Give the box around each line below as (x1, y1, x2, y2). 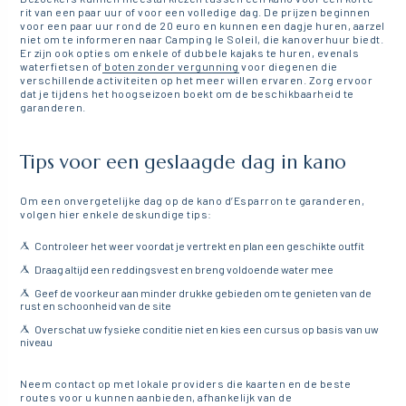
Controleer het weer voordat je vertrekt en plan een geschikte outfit (34, 239, 364, 253)
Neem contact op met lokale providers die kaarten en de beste (20, 377, 352, 391)
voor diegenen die (238, 60, 338, 73)
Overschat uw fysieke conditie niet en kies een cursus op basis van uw (34, 323, 379, 336)
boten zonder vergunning (101, 60, 239, 73)
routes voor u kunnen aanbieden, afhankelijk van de (20, 391, 293, 404)
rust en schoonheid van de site (20, 299, 172, 313)
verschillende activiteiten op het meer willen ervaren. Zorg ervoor (20, 73, 373, 87)
